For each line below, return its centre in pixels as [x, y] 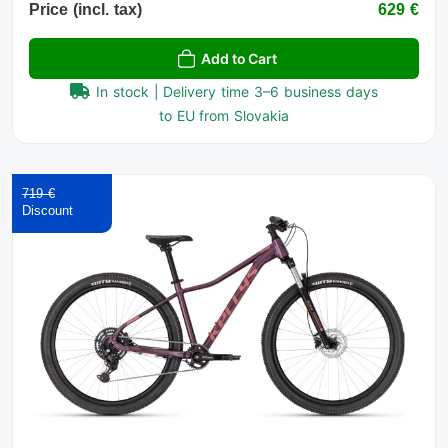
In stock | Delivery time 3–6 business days [237, 92]
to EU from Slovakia [224, 116]
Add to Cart [239, 59]
